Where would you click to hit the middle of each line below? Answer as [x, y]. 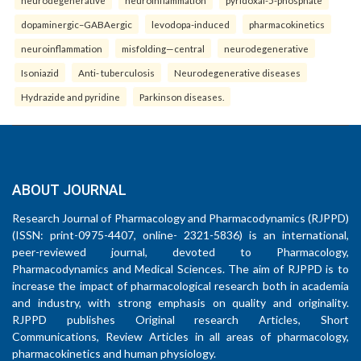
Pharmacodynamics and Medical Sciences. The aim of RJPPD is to [180, 269]
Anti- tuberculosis [116, 73]
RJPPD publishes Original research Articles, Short [180, 320]
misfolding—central [163, 49]
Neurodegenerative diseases [237, 73]
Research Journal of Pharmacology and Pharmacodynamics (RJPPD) [180, 218]
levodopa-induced [191, 25]
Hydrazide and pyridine [71, 97]
